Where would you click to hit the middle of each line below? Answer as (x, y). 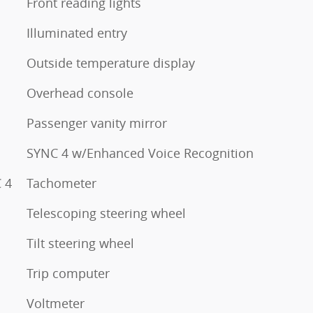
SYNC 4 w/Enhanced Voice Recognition (140, 153)
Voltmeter (56, 303)
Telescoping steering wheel (106, 213)
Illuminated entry (77, 32)
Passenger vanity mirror (97, 123)
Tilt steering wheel (80, 243)
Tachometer (61, 183)
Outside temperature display (111, 63)
